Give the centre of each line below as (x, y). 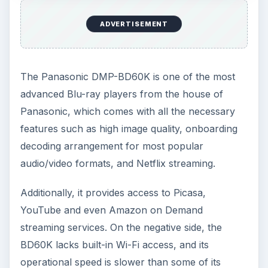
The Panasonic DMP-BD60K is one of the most (127, 76)
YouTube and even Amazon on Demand (111, 210)
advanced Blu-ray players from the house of (121, 94)
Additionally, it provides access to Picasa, (113, 192)
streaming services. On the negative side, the (121, 227)
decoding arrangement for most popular (112, 146)
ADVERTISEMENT (134, 24)
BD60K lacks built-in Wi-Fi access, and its (114, 244)
